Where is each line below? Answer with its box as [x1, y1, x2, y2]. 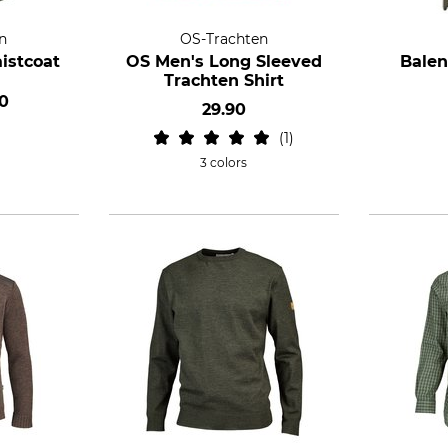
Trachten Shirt [163, 71, 284, 90]
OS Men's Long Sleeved [125, 52, 322, 71]
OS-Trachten [179, 30, 268, 48]
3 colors [200, 155, 248, 170]
